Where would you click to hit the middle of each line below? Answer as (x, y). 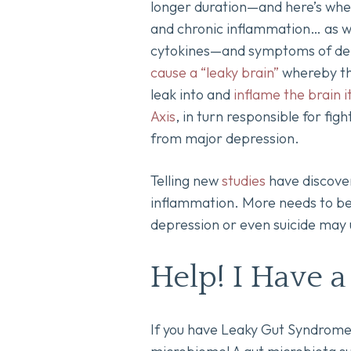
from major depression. (225, 139)
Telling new (186, 180)
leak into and (192, 95)
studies (244, 180)
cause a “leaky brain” (215, 73)
